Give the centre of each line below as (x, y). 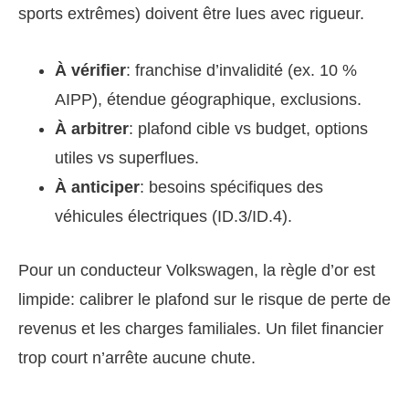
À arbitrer (92, 128)
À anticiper (97, 187)
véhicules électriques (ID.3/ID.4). (173, 216)
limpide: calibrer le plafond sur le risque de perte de (204, 299)
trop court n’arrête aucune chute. (137, 357)
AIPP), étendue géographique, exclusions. (208, 99)
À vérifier (90, 70)
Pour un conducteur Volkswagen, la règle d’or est (197, 270)
